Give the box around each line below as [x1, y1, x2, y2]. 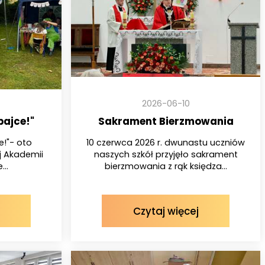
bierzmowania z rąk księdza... [104, 160, 227, 173]
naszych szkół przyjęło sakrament [93, 148, 238, 161]
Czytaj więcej [132, 203, 199, 218]
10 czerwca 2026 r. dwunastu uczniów [86, 137, 245, 149]
